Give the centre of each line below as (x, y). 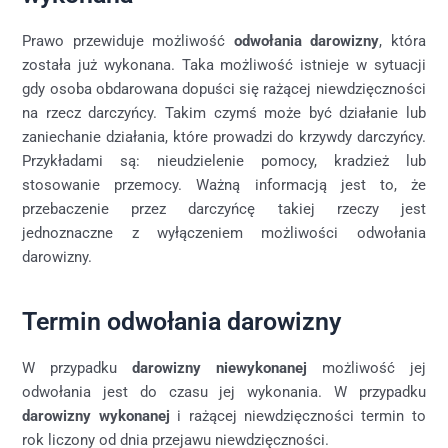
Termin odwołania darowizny (182, 322)
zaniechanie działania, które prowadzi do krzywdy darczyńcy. (224, 136)
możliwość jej (366, 367)
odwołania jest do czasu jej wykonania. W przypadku (224, 391)
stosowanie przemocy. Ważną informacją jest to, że (224, 184)
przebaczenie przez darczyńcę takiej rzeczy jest (224, 208)
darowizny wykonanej (96, 415)
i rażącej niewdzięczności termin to (297, 415)
